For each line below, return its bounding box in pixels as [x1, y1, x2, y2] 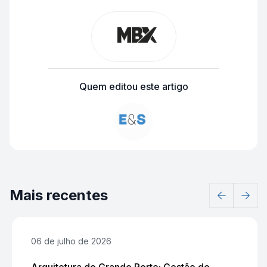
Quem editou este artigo [79, 80, 188, 92]
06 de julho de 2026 [31, 236, 111, 246]
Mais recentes [10, 187, 108, 204]
